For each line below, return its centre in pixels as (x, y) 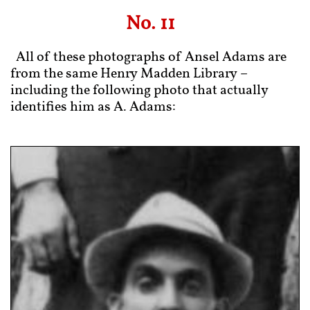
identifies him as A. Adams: (93, 107)
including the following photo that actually (139, 91)
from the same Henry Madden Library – (129, 74)
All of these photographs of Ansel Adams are (151, 57)
